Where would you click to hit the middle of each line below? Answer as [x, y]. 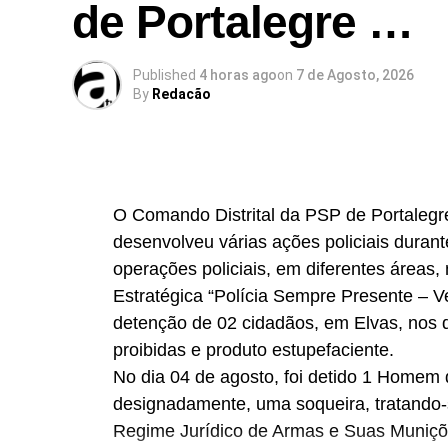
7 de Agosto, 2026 [355, 75]
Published [164, 75]
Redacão [181, 94]
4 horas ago [238, 75]
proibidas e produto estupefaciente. [253, 350]
